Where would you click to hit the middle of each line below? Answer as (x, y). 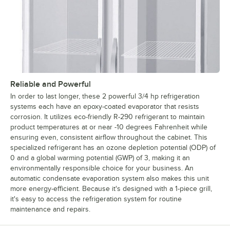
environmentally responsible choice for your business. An (102, 168)
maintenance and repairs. (50, 209)
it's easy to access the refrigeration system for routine (96, 199)
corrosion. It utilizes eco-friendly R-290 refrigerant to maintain (108, 117)
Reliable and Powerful (51, 84)
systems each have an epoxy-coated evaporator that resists (105, 107)
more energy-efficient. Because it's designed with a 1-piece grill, (111, 189)
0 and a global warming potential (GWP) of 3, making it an (100, 158)
